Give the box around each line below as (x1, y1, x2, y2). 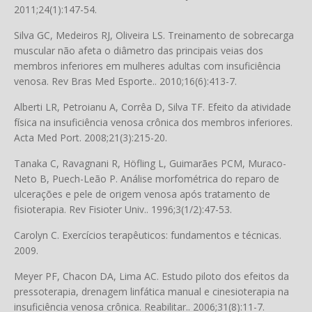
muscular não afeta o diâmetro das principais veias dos (14, 44, 263, 57)
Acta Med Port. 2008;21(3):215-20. (14, 131, 167, 144)
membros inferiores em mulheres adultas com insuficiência (14, 59, 281, 72)
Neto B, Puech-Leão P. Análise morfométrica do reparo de (14, 172, 279, 185)
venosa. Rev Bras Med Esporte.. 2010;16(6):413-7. (14, 75, 237, 88)
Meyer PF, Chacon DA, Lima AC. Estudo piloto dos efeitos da (14, 270, 289, 283)
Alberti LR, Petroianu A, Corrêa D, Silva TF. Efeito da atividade (14, 100, 291, 114)
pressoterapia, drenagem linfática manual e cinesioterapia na (14, 285, 289, 298)
